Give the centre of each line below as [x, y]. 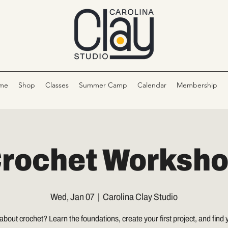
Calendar [152, 85]
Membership [197, 85]
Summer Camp [103, 85]
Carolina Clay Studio [140, 197]
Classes [57, 85]
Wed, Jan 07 [73, 197]
